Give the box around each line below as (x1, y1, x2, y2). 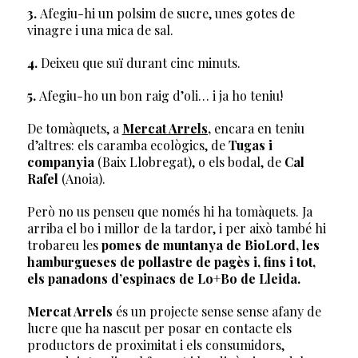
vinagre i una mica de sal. (26, 21, 173, 38)
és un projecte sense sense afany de (112, 302, 321, 320)
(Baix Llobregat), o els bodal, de (93, 153, 284, 170)
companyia (26, 153, 94, 170)
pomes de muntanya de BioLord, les (101, 236, 320, 253)
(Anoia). (58, 169, 105, 187)
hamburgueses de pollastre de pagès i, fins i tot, (26, 253, 316, 270)
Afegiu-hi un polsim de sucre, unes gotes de (39, 4, 295, 22)
